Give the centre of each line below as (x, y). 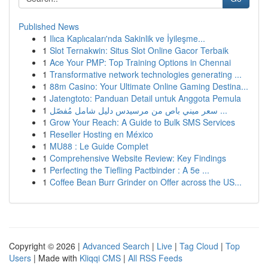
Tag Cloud (199, 246)
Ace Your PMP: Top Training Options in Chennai (140, 62)
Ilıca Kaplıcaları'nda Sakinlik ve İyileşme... (127, 38)
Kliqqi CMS (100, 258)
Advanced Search (116, 246)
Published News (49, 26)
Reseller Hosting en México (101, 134)
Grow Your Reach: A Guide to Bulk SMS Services (142, 122)
